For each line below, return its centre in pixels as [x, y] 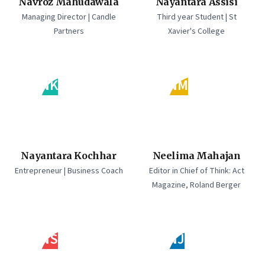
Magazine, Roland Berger [196, 185]
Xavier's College [196, 31]
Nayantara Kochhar [69, 156]
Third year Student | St [196, 17]
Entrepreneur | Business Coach [69, 171]
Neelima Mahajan [196, 156]
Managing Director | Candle [69, 17]
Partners [69, 31]
